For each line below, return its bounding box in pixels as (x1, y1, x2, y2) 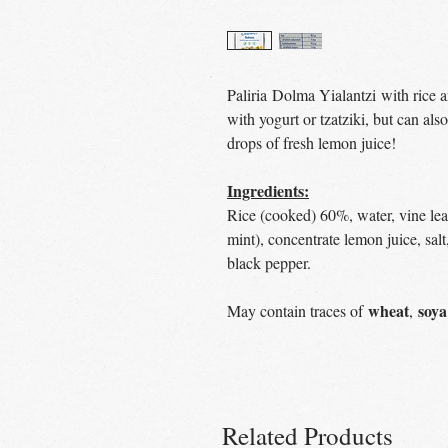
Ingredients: (227, 179, 309, 202)
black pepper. (227, 252, 311, 273)
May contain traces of (227, 300, 368, 321)
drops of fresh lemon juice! (227, 132, 396, 153)
